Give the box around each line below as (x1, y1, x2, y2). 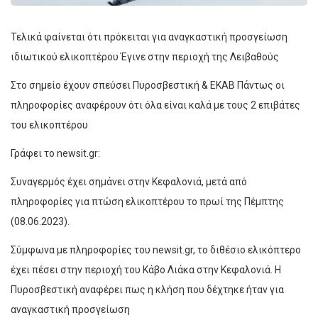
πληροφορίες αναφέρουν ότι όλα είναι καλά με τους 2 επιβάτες (11, 99, 300, 111)
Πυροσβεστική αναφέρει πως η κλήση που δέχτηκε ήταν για (11, 284, 284, 296)
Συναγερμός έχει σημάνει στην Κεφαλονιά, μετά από (11, 176, 247, 188)
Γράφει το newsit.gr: (11, 148, 100, 160)
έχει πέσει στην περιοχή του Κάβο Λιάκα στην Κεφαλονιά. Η (11, 264, 281, 276)
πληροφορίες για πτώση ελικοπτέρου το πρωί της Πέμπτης (11, 196, 284, 208)
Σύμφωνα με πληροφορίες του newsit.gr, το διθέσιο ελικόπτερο (11, 244, 301, 256)
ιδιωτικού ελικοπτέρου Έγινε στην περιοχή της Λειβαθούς (11, 51, 279, 63)
